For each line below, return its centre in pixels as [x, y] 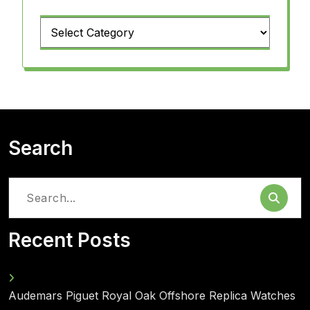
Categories [67, 32]
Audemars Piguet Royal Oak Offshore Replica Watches [152, 295]
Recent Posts [70, 240]
